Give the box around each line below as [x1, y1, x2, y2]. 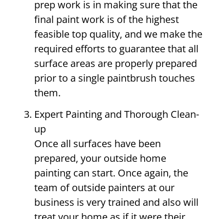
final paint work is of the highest [34, 12, 179, 26]
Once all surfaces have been [34, 137, 161, 150]
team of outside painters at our [34, 181, 175, 194]
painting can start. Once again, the [34, 166, 188, 179]
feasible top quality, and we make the [34, 27, 202, 41]
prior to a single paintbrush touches [34, 71, 195, 85]
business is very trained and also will [34, 196, 198, 209]
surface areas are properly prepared [34, 56, 197, 70]
